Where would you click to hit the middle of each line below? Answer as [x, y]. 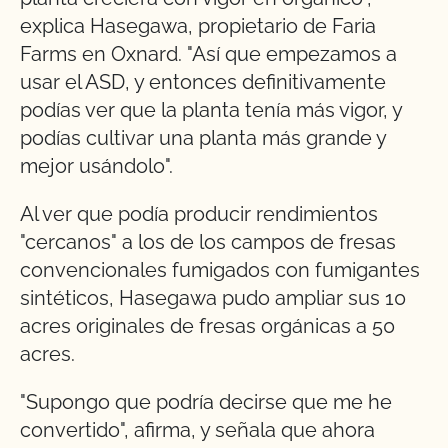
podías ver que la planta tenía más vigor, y [211, 110]
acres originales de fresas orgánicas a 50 [207, 326]
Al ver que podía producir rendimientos [199, 214]
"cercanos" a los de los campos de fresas [208, 242]
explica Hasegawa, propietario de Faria [198, 26]
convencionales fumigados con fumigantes [220, 270]
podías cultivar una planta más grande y [203, 138]
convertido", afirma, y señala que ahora [197, 430]
